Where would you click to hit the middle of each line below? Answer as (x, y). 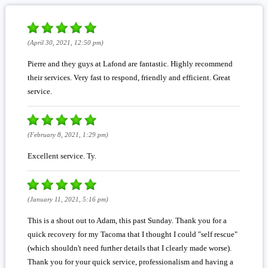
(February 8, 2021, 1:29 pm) (68, 134)
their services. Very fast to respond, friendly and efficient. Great (129, 77)
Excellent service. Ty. (62, 156)
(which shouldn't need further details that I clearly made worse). (129, 248)
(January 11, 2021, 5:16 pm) (68, 199)
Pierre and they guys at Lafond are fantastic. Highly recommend (130, 63)
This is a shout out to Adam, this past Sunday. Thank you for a (127, 220)
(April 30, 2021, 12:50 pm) (65, 42)
